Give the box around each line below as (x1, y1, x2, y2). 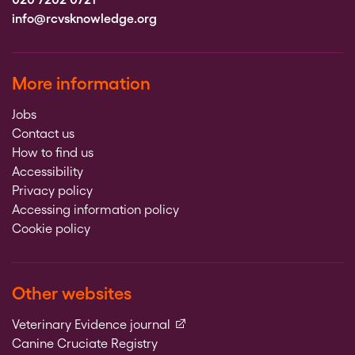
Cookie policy (12, 221, 90, 236)
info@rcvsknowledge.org (12, 11, 157, 26)
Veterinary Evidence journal (12, 317, 170, 332)
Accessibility (12, 164, 83, 179)
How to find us (12, 145, 94, 160)
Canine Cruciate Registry (12, 336, 158, 351)
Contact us (12, 126, 74, 141)
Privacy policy (12, 183, 93, 198)
